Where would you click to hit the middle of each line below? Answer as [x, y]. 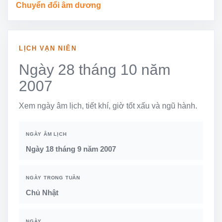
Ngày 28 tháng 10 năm [95, 69]
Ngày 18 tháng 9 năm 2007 [71, 149]
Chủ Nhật [42, 192]
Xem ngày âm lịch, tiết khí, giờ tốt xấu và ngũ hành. [108, 106]
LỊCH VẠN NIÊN [48, 48]
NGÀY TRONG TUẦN [53, 177]
